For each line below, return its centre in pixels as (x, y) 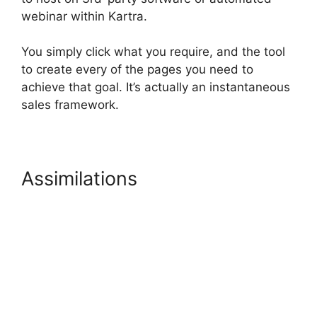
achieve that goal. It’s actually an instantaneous (156, 87)
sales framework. (70, 105)
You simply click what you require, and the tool (153, 52)
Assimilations (82, 179)
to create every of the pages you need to (137, 70)
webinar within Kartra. (84, 16)
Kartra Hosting (208, 179)
